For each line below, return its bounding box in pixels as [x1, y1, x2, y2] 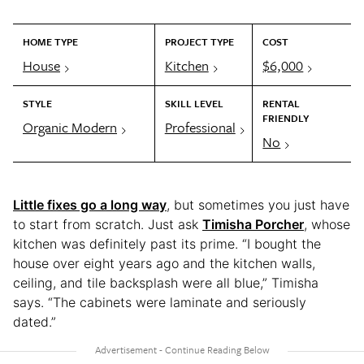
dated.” [13, 314, 56, 330]
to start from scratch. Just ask [13, 216, 202, 232]
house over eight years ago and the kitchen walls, [13, 255, 315, 271]
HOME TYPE [23, 34, 78, 49]
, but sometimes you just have [167, 197, 349, 213]
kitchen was [13, 236, 85, 252]
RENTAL [262, 96, 301, 110]
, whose [304, 216, 350, 232]
